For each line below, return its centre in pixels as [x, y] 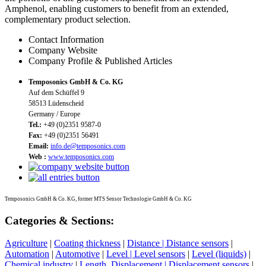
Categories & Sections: [59, 220]
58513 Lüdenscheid [56, 103]
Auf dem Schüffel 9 [56, 92]
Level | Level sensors [146, 254]
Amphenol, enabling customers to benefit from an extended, [117, 8]
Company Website [63, 50]
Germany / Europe [54, 114]
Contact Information [66, 39]
